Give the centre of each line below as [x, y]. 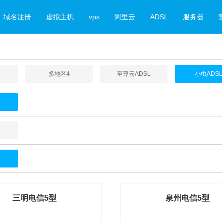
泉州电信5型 [188, 198]
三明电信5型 [34, 198]
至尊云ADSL [134, 74]
